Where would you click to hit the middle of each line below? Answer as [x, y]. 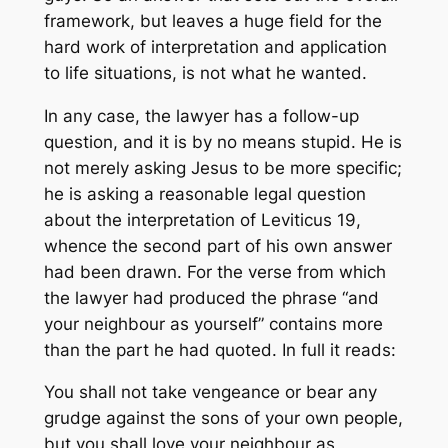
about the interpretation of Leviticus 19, [202, 219]
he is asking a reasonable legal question [204, 193]
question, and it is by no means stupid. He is [222, 141]
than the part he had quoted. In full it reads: [219, 349]
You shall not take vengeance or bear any [210, 392]
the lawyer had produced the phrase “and [211, 297]
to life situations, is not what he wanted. [205, 72]
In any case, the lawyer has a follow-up [201, 115]
